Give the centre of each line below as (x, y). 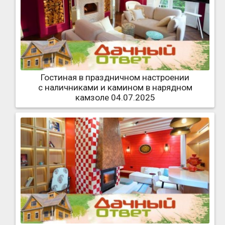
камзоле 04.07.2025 (115, 98)
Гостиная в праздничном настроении (115, 78)
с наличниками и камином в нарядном (115, 88)
